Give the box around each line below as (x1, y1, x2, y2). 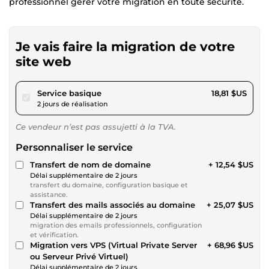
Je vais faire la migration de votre (16, 38, 235, 54)
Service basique (37, 88, 101, 98)
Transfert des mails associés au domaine (30, 199, 195, 210)
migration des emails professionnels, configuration (30, 220, 202, 229)
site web (16, 53, 71, 69)
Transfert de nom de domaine (30, 159, 151, 169)
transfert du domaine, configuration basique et (30, 180, 188, 189)
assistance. (30, 190, 68, 199)
